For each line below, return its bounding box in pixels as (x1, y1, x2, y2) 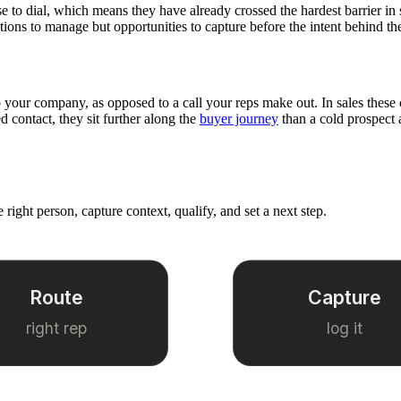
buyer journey (200, 110, 278, 126)
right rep (26, 318, 88, 337)
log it (326, 318, 363, 337)
